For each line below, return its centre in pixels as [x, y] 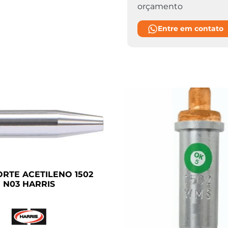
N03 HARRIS [29, 184]
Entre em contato [190, 28]
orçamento [160, 6]
